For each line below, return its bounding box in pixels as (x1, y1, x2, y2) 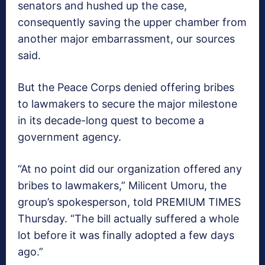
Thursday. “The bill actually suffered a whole (18, 212, 239, 225)
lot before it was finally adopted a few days (18, 229, 234, 242)
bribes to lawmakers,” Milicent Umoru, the (18, 179, 227, 192)
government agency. (18, 131, 121, 144)
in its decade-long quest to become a (18, 114, 204, 127)
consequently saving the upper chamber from (18, 16, 247, 29)
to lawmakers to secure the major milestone (18, 98, 237, 111)
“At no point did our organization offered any (18, 163, 242, 176)
